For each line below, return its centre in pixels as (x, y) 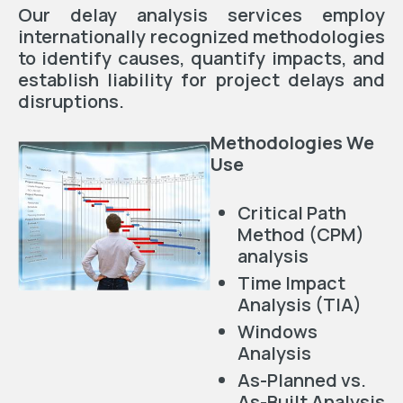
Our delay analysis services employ (201, 14)
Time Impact (291, 283)
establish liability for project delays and (201, 79)
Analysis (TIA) (299, 304)
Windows (277, 331)
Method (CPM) (300, 234)
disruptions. (71, 101)
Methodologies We (292, 143)
